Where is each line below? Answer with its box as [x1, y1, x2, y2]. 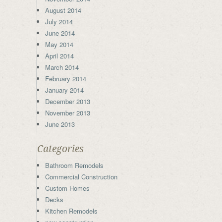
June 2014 [45, 28, 75, 38]
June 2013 [45, 119, 75, 129]
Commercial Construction [45, 172, 117, 181]
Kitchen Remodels [45, 206, 98, 216]
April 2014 [45, 51, 74, 60]
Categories [37, 143, 84, 155]
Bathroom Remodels [45, 161, 104, 170]
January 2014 [45, 85, 84, 95]
